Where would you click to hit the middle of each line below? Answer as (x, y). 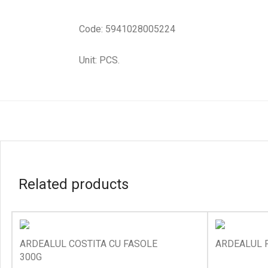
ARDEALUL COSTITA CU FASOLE (89, 244)
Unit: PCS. (99, 60)
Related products (74, 184)
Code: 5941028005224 (127, 29)
